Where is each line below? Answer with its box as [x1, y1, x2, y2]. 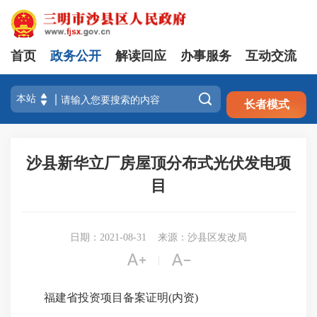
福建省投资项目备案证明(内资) [21, 292, 198, 304]
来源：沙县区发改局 [158, 232, 247, 243]
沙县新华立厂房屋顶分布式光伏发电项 [26, 154, 291, 172]
